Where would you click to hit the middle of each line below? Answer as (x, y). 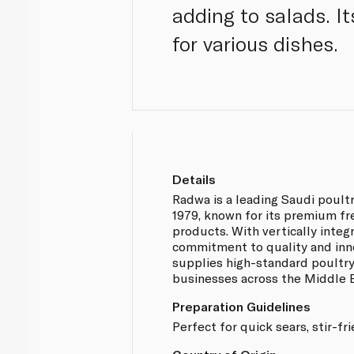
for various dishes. (256, 43)
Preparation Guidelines (242, 306)
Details (194, 179)
